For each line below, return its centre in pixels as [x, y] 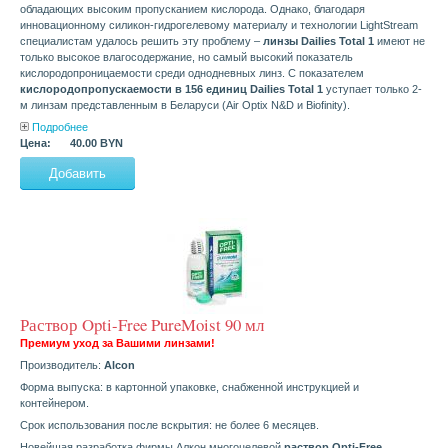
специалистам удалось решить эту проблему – [141, 41]
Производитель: [62, 365]
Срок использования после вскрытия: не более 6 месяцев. [169, 425]
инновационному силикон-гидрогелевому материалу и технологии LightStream [219, 25]
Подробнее [60, 127]
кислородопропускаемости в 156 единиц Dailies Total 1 [171, 89]
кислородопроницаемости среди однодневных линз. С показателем [192, 73]
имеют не [399, 41]
